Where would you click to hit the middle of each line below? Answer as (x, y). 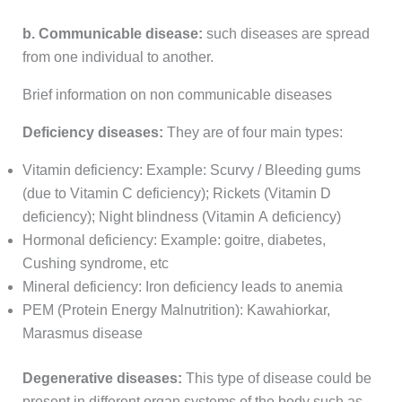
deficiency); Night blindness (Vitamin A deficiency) (181, 217)
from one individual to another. (118, 57)
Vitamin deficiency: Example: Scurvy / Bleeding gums (191, 170)
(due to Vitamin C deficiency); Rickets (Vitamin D (176, 194)
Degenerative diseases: (104, 379)
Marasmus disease (82, 334)
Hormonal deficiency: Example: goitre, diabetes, (174, 240)
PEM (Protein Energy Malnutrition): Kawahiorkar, (176, 310)
